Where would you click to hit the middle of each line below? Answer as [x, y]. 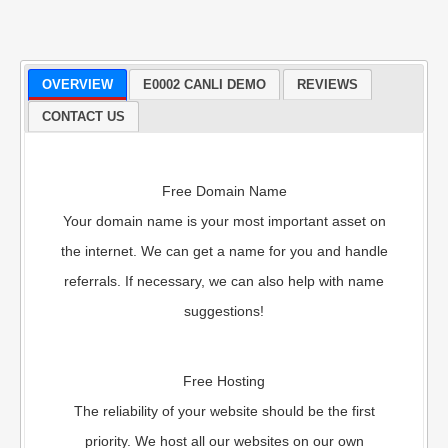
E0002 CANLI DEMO [205, 84]
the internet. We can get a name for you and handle [224, 251]
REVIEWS [328, 84]
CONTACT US [83, 116]
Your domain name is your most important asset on [224, 221]
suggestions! [224, 311]
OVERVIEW [77, 84]
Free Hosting [224, 381]
